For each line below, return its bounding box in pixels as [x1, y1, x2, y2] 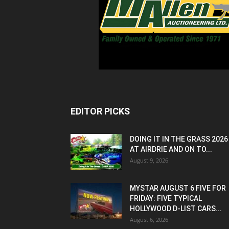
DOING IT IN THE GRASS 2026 [130, 135, 228, 144]
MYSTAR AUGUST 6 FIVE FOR [130, 184, 226, 193]
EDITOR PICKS [71, 106, 130, 117]
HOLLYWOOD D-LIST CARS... [130, 204, 222, 213]
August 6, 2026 [130, 216, 168, 224]
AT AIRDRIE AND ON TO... [130, 145, 212, 154]
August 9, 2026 [130, 156, 168, 165]
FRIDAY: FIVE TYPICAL [130, 194, 202, 203]
